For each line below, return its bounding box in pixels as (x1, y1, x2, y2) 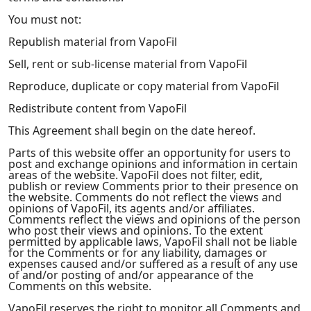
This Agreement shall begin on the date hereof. (8, 123, 255, 138)
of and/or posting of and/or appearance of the (8, 267, 253, 283)
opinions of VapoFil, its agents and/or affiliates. (8, 201, 255, 216)
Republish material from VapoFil (8, 34, 177, 49)
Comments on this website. (8, 278, 151, 294)
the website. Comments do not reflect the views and (8, 190, 282, 205)
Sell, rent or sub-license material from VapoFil (8, 56, 247, 72)
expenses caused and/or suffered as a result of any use (8, 256, 298, 271)
